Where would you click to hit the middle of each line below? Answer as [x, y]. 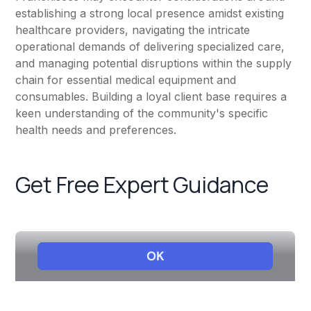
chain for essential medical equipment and [126, 80]
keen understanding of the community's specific [142, 114]
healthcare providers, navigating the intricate [133, 30]
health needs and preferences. [96, 130]
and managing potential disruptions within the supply [154, 64]
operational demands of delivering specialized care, [150, 47]
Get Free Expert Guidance [142, 185]
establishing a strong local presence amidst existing [150, 14]
